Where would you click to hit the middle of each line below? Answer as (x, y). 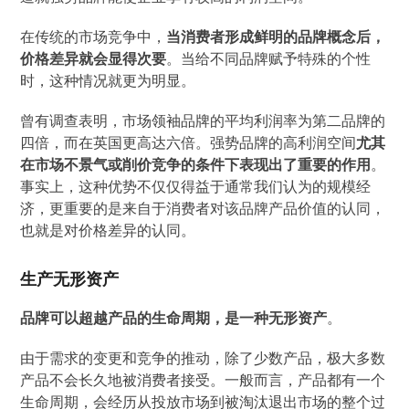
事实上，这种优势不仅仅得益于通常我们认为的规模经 (196, 186)
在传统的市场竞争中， (94, 37)
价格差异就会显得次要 (94, 58)
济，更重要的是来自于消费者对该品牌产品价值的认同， (203, 208)
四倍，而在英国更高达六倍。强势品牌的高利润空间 (189, 142)
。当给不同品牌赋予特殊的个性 (269, 58)
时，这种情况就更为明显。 (108, 80)
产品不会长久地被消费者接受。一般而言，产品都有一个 (203, 380)
